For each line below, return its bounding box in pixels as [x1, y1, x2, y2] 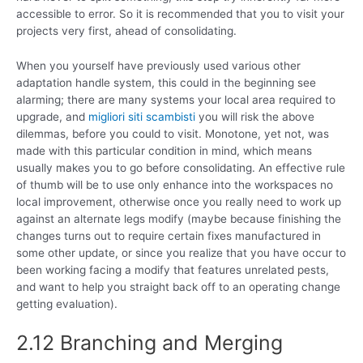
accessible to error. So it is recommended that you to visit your [16, 7, 344, 21]
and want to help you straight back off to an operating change [16, 280, 340, 294]
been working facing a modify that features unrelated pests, [16, 263, 329, 277]
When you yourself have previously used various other [16, 59, 301, 73]
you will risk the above [195, 110, 314, 124]
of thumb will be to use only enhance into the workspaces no [16, 178, 333, 192]
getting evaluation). [16, 297, 117, 311]
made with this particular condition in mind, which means [16, 144, 312, 158]
